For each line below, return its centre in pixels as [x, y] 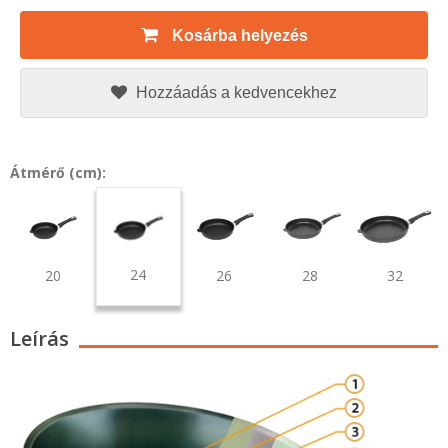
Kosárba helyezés [239, 35]
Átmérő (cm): [58, 172]
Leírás [39, 338]
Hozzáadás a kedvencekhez [236, 92]
